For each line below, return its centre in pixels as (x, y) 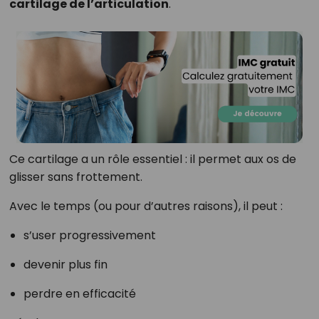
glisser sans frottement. (75, 177)
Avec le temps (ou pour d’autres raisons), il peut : (146, 206)
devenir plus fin (65, 265)
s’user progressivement (89, 236)
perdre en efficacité (79, 294)
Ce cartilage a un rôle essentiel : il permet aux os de (152, 159)
